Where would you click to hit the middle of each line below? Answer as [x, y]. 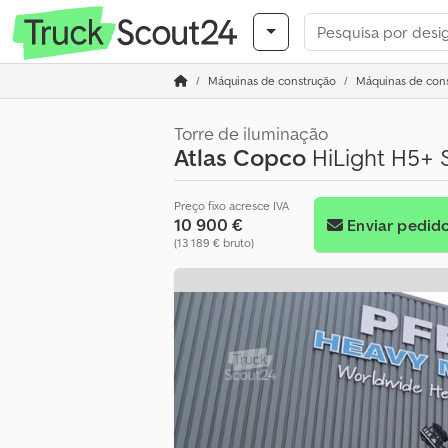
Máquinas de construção [272, 80]
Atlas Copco [240, 157]
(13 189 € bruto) [214, 242]
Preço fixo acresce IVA [231, 205]
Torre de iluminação [251, 133]
